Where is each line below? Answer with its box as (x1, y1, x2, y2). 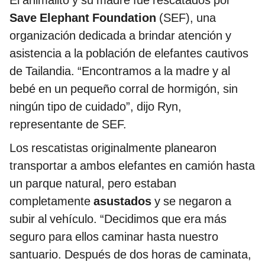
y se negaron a (151, 194, 231, 209)
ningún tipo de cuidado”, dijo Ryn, (9, 99, 182, 114)
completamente (9, 194, 93, 209)
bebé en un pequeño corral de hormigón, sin (9, 82, 238, 96)
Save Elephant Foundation (9, 11, 156, 25)
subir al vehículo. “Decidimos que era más (9, 212, 227, 227)
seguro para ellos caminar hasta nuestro (9, 230, 218, 244)
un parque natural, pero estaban (9, 176, 176, 191)
